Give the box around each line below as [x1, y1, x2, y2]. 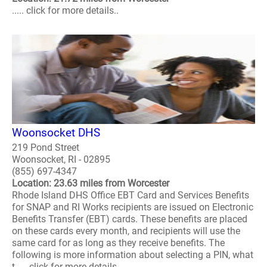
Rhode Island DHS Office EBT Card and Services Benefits [12, 189, 249, 201]
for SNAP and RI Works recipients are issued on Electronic [12, 201, 253, 213]
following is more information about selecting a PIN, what [12, 249, 253, 260]
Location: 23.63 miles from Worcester [12, 177, 169, 189]
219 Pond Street [12, 141, 79, 153]
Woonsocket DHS [12, 125, 100, 139]
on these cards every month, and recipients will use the [12, 225, 240, 237]
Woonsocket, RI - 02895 [12, 153, 110, 165]
